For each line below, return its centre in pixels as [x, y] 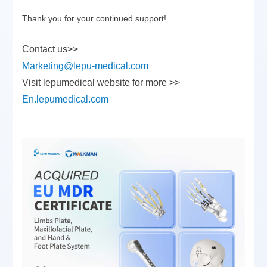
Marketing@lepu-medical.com [86, 66]
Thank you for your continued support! [94, 18]
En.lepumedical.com [66, 99]
